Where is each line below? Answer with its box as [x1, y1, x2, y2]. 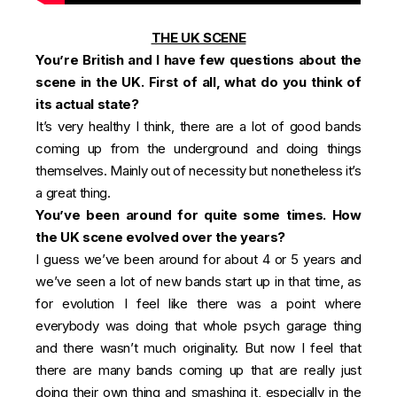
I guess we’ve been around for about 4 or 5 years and [35, 250, 362, 268]
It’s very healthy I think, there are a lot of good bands [35, 117, 362, 135]
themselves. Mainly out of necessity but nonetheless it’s [35, 161, 362, 179]
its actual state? [35, 95, 139, 113]
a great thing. [35, 183, 111, 201]
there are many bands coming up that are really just [35, 361, 362, 378]
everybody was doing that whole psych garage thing [35, 316, 362, 334]
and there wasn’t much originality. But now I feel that [35, 339, 362, 356]
